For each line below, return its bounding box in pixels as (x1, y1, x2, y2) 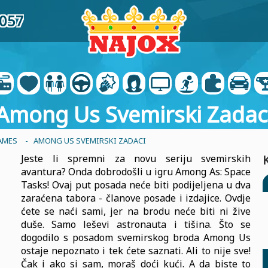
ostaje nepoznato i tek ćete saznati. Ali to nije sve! (21, 244, 251, 257)
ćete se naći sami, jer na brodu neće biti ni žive (21, 205, 251, 218)
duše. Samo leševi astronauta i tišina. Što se (21, 218, 251, 231)
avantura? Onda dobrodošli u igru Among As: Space (21, 165, 251, 178)
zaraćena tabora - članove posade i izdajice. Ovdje (21, 191, 251, 205)
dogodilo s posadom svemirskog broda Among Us (21, 231, 251, 244)
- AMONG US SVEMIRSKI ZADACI (25, 135, 146, 146)
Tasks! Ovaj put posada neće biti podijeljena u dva (21, 178, 251, 191)
